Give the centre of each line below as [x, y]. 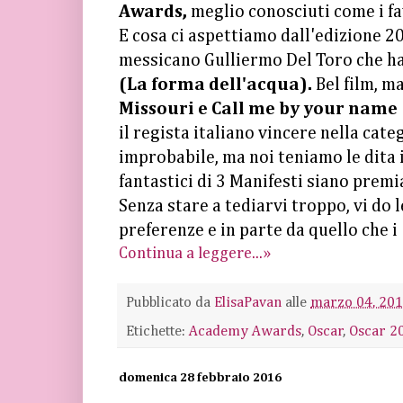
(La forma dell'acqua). [215, 85]
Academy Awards [245, 331]
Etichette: [157, 331]
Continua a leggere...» [195, 253]
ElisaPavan [248, 303]
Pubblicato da [170, 303]
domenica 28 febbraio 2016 [200, 377]
